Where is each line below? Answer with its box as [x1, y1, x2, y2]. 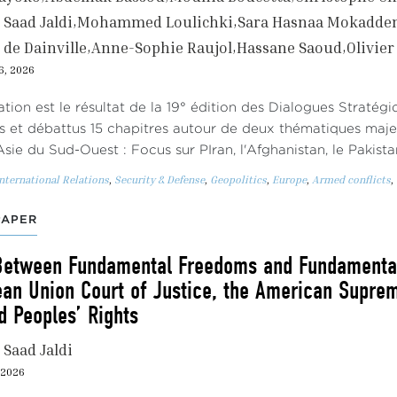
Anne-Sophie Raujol [91, 38, 232, 57]
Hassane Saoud [237, 38, 342, 57]
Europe [272, 173, 307, 186]
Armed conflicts [312, 173, 391, 186]
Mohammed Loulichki [77, 12, 233, 31]
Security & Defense [114, 173, 205, 186]
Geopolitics [210, 173, 267, 186]
